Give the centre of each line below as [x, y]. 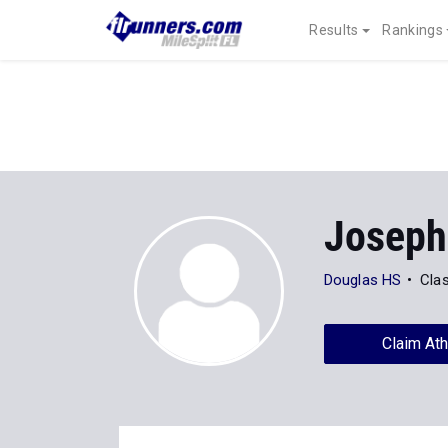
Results [334, 30]
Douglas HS [362, 280]
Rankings [412, 30]
